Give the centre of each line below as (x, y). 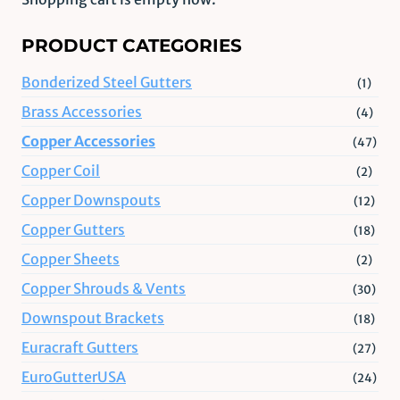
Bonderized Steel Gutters (107, 82)
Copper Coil (61, 170)
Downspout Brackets (93, 317)
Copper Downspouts (91, 200)
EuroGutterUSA (74, 376)
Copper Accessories (88, 141)
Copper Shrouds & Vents (104, 288)
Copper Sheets (71, 258)
